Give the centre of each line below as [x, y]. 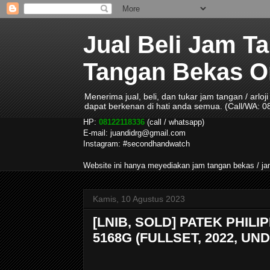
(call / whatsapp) [174, 122]
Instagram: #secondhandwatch [137, 144]
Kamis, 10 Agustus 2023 [139, 199]
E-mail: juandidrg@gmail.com [134, 133]
